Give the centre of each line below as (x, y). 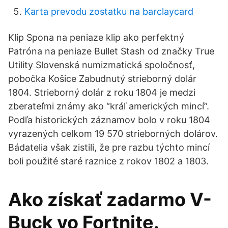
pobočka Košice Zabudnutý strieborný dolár (102, 79)
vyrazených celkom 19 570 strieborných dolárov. (113, 134)
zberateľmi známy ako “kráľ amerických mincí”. (109, 106)
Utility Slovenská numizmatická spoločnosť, (102, 65)
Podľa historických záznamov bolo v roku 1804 (109, 120)
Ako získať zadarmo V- (110, 199)
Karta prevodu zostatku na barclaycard (109, 11)
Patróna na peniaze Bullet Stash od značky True (111, 51)
